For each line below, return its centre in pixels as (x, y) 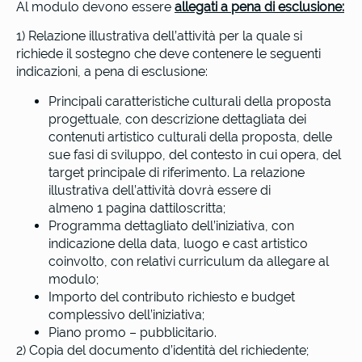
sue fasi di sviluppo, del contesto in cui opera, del (195, 154)
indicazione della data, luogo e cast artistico (178, 243)
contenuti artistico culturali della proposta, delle (190, 137)
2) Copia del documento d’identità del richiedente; (162, 350)
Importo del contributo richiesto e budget (172, 297)
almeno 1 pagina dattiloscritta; (137, 208)
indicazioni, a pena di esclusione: (112, 72)
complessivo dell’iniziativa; (126, 314)
